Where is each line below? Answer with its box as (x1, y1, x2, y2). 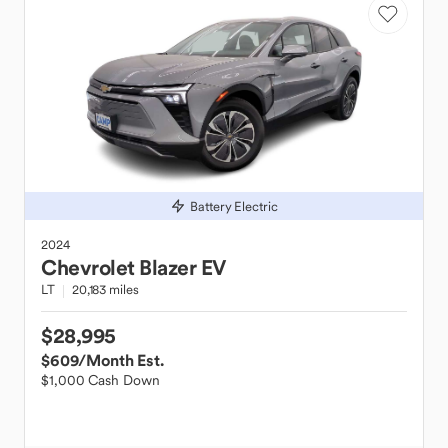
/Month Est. (78, 350, 164, 370)
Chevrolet (41, 254, 135, 281)
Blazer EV (139, 254, 226, 281)
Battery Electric (190, 197, 278, 215)
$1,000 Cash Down (41, 371, 160, 389)
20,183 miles (71, 281, 139, 298)
